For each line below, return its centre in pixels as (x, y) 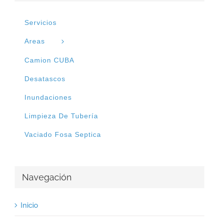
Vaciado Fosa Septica (63, 135)
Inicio (29, 205)
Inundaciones (48, 98)
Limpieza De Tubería (61, 116)
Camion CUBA (49, 60)
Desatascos (45, 79)
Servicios (41, 23)
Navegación (47, 177)
